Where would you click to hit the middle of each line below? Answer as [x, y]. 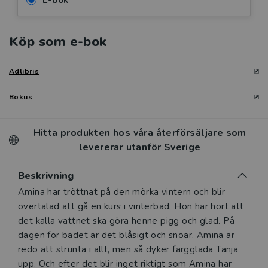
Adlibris [24, 71]
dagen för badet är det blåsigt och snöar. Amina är [126, 235]
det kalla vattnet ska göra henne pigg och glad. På [126, 221]
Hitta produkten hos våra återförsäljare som [140, 133]
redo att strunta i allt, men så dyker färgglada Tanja [128, 250]
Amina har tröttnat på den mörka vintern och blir [122, 192]
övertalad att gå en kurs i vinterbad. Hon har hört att [131, 207]
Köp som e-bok [58, 42]
